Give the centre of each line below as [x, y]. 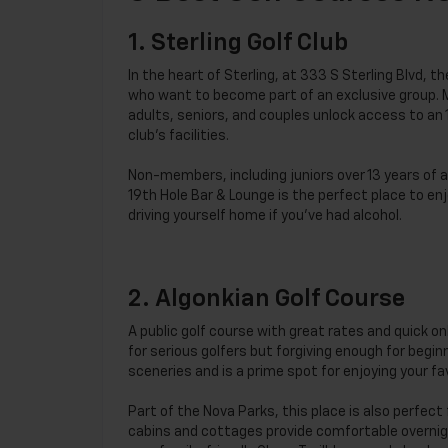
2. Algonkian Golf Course [266, 298]
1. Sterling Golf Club [238, 42]
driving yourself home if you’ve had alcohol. [265, 215]
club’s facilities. [178, 135]
